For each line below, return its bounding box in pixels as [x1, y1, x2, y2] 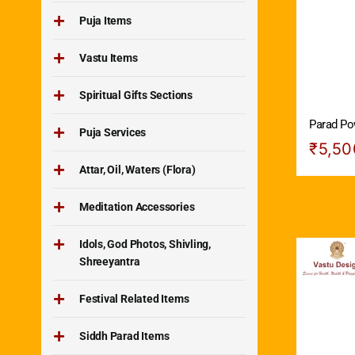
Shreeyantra [78, 254, 140, 268]
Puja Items [78, 13, 132, 27]
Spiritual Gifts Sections [78, 88, 193, 101]
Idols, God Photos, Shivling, [78, 237, 212, 250]
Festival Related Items [78, 292, 189, 305]
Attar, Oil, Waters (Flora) [78, 162, 196, 176]
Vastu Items [78, 51, 138, 64]
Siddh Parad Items [78, 329, 170, 342]
